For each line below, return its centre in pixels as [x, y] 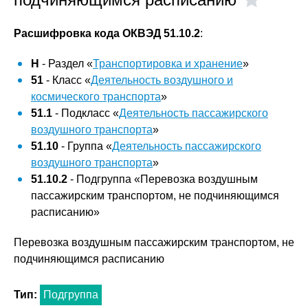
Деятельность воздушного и [162, 80]
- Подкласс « [86, 113]
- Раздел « [66, 64]
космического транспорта [96, 97]
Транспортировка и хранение [168, 64]
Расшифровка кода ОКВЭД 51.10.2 [107, 33]
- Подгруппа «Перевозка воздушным [163, 179]
